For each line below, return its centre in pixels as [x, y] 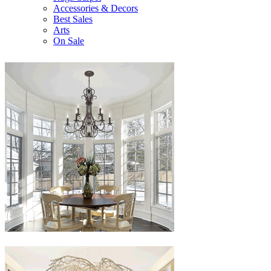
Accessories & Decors [96, 8]
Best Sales [73, 19]
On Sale [69, 41]
